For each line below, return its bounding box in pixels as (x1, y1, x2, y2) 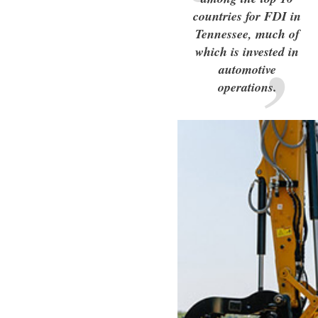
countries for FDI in (193, 6, 302, 25)
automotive (218, 60, 276, 78)
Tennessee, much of (194, 24, 300, 43)
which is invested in (195, 42, 300, 60)
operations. (217, 77, 277, 96)
